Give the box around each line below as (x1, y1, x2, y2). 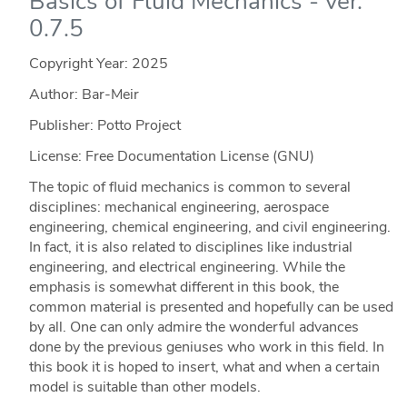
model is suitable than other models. (28, 377, 261, 398)
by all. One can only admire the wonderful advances (28, 317, 359, 338)
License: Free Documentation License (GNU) (28, 146, 314, 167)
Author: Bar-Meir (28, 84, 139, 105)
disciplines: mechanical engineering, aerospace (28, 197, 329, 218)
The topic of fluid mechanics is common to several (28, 177, 351, 198)
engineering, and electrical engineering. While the (28, 257, 345, 278)
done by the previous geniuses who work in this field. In (28, 337, 384, 358)
